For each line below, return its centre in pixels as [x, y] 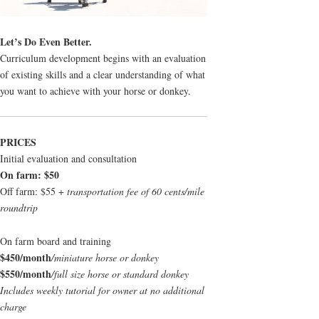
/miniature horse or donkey [105, 257]
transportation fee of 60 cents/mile [136, 191]
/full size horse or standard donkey [120, 273]
